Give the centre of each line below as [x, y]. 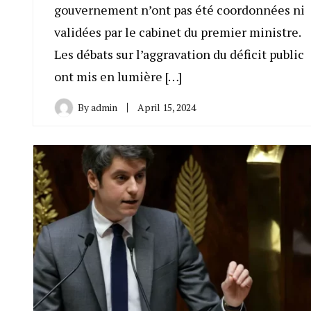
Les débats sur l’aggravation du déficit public [179, 54]
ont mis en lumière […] [118, 77]
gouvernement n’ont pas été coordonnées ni [179, 10]
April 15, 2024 [167, 108]
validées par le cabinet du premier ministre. [177, 32]
